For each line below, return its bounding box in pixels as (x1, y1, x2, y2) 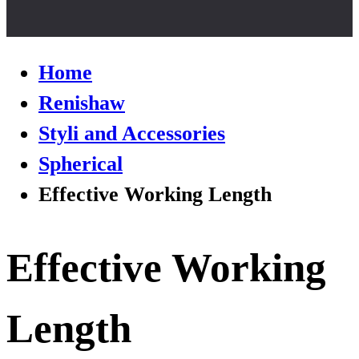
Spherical (38, 151, 123, 175)
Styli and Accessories (38, 121, 225, 145)
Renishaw (38, 91, 125, 115)
